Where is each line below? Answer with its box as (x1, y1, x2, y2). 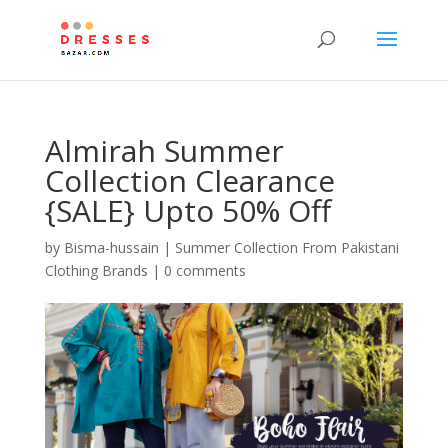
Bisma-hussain (63, 238, 159, 257)
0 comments (163, 261, 246, 280)
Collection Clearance (44, 160, 335, 201)
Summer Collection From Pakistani (174, 238, 399, 257)
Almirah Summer (44, 130, 284, 171)
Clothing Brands (44, 261, 148, 280)
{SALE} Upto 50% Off (44, 190, 331, 231)
